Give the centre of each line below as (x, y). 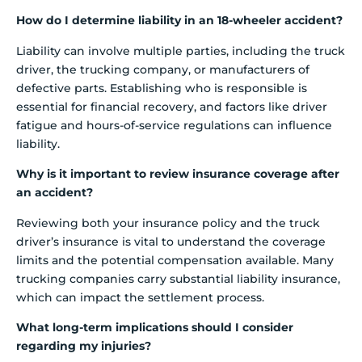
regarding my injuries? (84, 345)
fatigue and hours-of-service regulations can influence (174, 125)
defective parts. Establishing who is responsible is (162, 88)
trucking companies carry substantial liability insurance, (178, 278)
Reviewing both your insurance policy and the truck (168, 223)
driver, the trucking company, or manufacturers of (163, 69)
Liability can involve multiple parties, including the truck (181, 51)
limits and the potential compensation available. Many (175, 260)
